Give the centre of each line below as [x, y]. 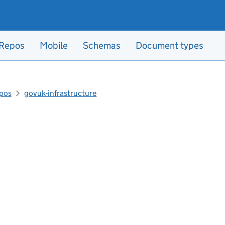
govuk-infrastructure [61, 93]
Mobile [54, 45]
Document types [170, 45]
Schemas [102, 45]
